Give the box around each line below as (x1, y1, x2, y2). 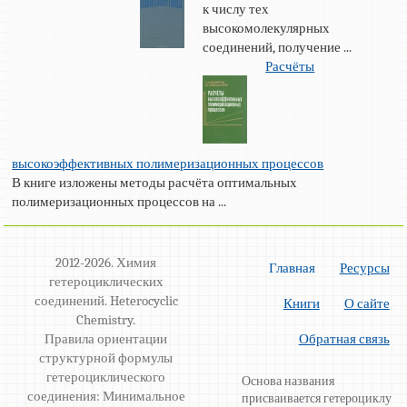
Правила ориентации (45, 331, 168, 348)
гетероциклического (46, 369, 166, 386)
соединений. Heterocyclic (34, 293, 178, 310)
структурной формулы (39, 350, 174, 367)
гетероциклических (48, 273, 164, 291)
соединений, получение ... (203, 39, 352, 56)
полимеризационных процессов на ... (12, 194, 227, 211)
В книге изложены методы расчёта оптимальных (12, 174, 298, 192)
